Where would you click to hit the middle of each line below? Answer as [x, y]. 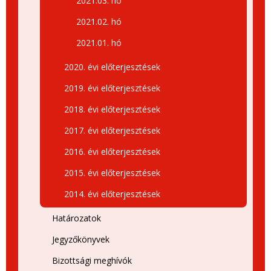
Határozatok [77, 218]
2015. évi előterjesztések [112, 173]
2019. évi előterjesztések [112, 88]
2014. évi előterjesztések [112, 194]
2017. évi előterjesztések [112, 130]
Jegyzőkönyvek [81, 239]
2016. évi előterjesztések [112, 152]
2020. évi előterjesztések [112, 67]
